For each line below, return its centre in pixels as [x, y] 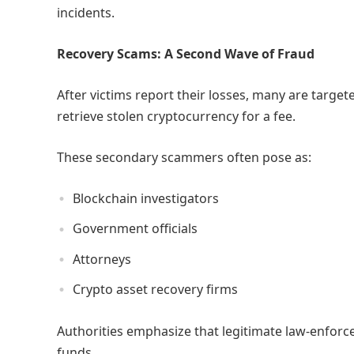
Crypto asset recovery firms [155, 289]
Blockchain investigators [146, 199]
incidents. [86, 13]
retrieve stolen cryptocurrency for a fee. [176, 117]
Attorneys [102, 259]
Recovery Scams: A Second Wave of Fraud [186, 54]
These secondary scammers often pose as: [184, 158]
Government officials [135, 229]
